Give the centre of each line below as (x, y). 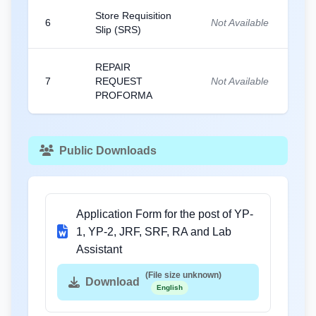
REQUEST (119, 81)
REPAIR (113, 67)
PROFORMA (124, 95)
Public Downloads (108, 150)
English (170, 287)
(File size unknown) (183, 275)
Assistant (99, 249)
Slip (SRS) (118, 29)
